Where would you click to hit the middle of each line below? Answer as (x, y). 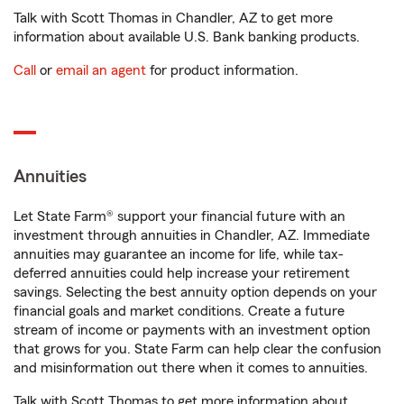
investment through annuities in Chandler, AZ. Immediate (192, 235)
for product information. (222, 70)
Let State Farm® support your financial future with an (179, 216)
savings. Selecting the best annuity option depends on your (195, 292)
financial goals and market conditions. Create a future (179, 311)
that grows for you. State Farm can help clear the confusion (197, 349)
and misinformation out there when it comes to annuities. (191, 368)
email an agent (101, 70)
